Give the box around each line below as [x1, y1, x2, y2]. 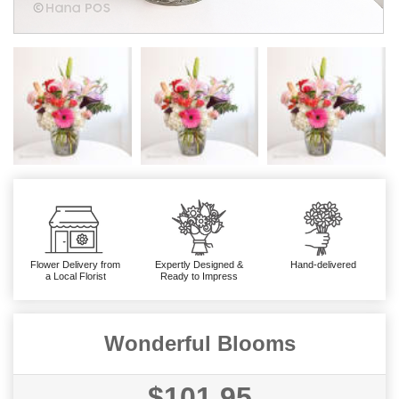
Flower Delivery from [30, 258, 121, 270]
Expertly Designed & [155, 258, 244, 270]
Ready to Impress [160, 270, 239, 281]
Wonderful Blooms [103, 330, 296, 355]
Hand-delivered [290, 258, 357, 270]
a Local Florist [45, 270, 106, 281]
